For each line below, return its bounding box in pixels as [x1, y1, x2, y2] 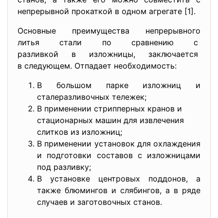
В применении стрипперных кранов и [37, 104, 182, 113]
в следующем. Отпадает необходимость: [18, 61, 177, 71]
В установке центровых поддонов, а [37, 174, 200, 183]
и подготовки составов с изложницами [37, 150, 200, 160]
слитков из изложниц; [37, 127, 122, 137]
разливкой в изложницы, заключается [18, 49, 200, 59]
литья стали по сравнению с [18, 37, 200, 47]
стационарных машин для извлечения [37, 115, 184, 125]
